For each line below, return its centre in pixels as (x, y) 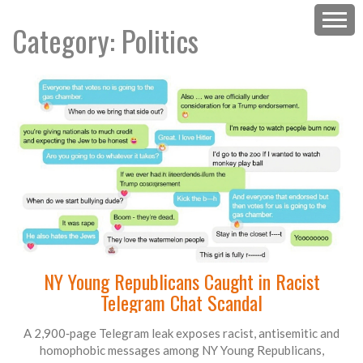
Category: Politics (105, 40)
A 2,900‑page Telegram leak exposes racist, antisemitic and (181, 333)
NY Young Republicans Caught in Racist (181, 282)
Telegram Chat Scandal (181, 303)
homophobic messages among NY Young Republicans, (181, 350)
